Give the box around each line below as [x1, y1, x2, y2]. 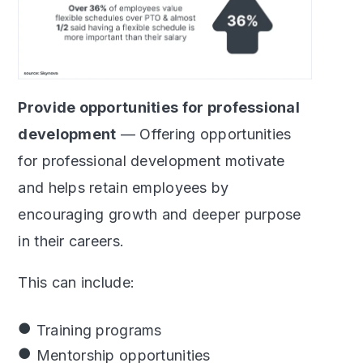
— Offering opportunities [116, 125, 292, 143]
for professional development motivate [18, 152, 285, 169]
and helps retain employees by [18, 178, 229, 196]
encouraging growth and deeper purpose [18, 205, 301, 223]
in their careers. [18, 232, 125, 250]
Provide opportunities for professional [18, 98, 301, 116]
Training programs [36, 321, 162, 339]
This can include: [18, 273, 135, 291]
